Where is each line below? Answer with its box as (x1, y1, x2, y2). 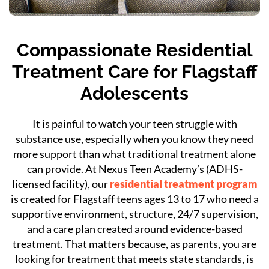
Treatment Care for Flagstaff (12, 61, 257, 82)
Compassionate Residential (16, 39, 253, 61)
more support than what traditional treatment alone (13, 147, 256, 160)
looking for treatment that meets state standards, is (15, 252, 254, 265)
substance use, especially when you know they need (16, 131, 253, 145)
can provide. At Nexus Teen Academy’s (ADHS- (26, 162, 243, 175)
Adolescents (80, 82, 189, 104)
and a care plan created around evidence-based (26, 222, 243, 235)
